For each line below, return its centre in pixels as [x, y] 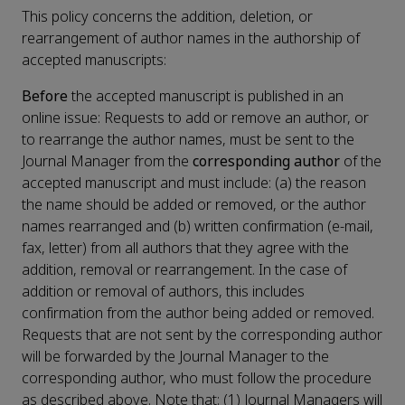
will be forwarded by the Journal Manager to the [175, 357]
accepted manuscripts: [94, 61]
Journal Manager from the [107, 162]
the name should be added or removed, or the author [194, 205]
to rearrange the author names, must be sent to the [188, 140]
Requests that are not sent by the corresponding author [202, 335]
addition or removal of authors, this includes [163, 292]
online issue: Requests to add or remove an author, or [195, 118]
